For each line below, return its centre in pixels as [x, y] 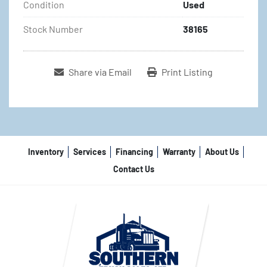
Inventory [46, 152]
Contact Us [133, 169]
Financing [134, 152]
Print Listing [187, 72]
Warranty [179, 152]
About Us [222, 152]
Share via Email [100, 72]
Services [90, 152]
